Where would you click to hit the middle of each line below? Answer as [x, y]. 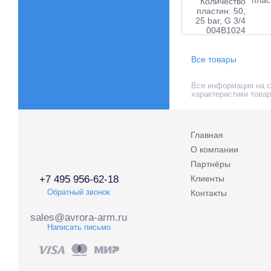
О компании [214, 149]
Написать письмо [79, 227]
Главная [207, 135]
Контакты [209, 193]
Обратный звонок [79, 192]
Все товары [214, 59]
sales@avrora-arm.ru [79, 217]
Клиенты [207, 178]
